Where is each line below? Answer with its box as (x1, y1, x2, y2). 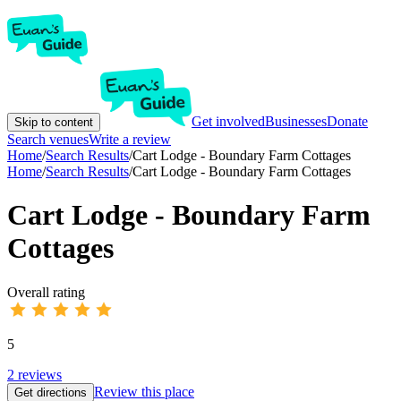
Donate (327, 114, 368, 129)
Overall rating (7, 284, 85, 300)
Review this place (94, 383, 194, 399)
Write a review (89, 132, 171, 147)
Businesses (265, 114, 327, 129)
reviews (18, 366, 62, 382)
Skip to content (14, 115, 93, 129)
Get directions (14, 385, 87, 399)
